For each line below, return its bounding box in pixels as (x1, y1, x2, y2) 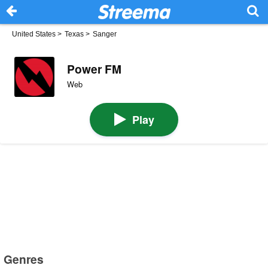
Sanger (93, 30, 117, 38)
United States (12, 30, 56, 38)
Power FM (66, 60, 121, 77)
